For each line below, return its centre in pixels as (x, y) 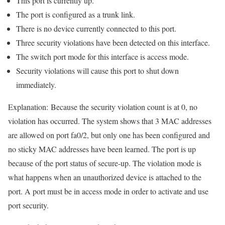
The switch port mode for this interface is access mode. (102, 57)
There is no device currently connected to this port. (96, 29)
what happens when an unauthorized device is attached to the (105, 177)
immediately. (36, 85)
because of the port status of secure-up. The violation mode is (105, 163)
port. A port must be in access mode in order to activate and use (108, 191)
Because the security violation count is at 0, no (123, 107)
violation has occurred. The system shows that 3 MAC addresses (110, 121)
